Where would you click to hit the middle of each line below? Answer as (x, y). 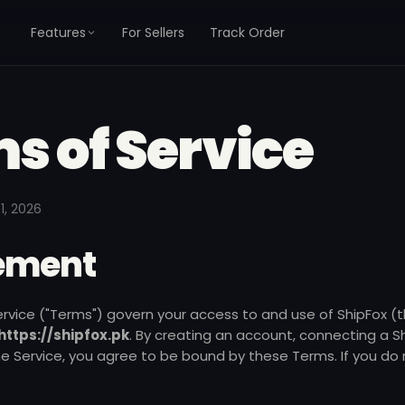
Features (59, 32)
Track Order (248, 32)
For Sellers (154, 32)
